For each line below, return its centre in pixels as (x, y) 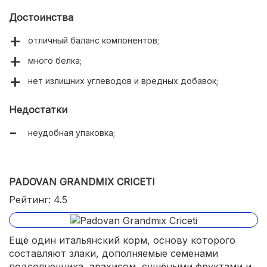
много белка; (55, 61)
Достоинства (41, 18)
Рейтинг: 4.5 (38, 200)
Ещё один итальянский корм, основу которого (122, 240)
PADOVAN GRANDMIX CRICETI (82, 182)
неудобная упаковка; (72, 133)
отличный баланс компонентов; (94, 41)
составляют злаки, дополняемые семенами (114, 253)
